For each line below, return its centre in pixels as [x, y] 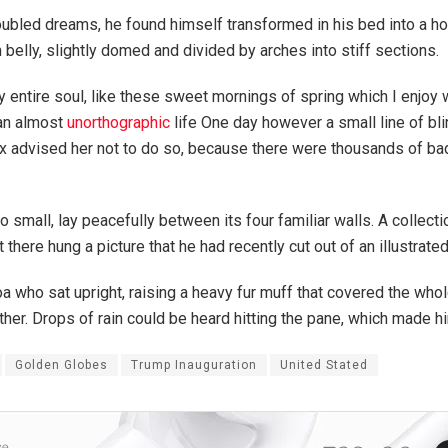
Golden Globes [61, 365]
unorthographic [118, 123]
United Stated [324, 365]
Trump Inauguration [194, 365]
